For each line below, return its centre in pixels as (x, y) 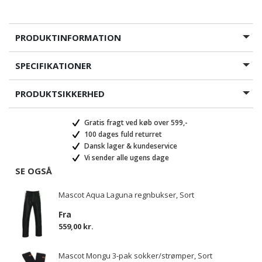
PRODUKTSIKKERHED (60, 94)
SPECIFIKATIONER (53, 65)
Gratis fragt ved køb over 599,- (135, 123)
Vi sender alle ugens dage (126, 158)
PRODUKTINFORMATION (68, 37)
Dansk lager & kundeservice (130, 146)
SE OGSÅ (34, 171)
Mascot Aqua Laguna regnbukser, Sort (126, 195)
